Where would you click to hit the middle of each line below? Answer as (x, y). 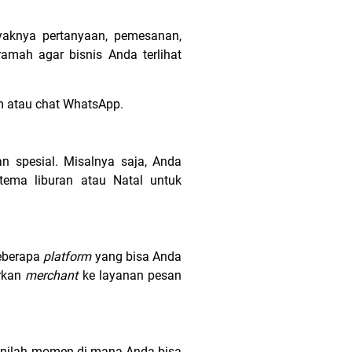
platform (69, 257)
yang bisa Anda (138, 257)
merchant (54, 275)
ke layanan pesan (132, 275)
